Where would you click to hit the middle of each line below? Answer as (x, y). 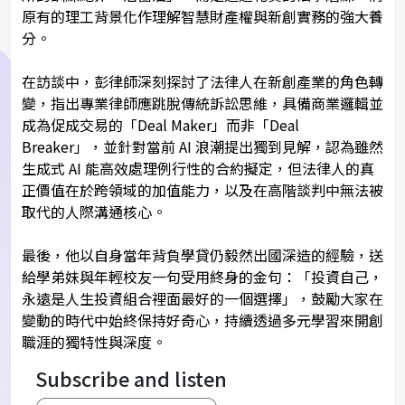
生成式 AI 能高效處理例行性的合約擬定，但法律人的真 (198, 168)
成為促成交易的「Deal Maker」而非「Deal (160, 124)
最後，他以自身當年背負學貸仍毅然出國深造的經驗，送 (202, 254)
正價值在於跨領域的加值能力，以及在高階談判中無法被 (202, 189)
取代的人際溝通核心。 (94, 211)
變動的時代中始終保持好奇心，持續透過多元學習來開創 (202, 320)
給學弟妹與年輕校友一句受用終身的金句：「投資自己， (202, 276)
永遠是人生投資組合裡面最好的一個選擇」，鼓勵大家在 (202, 298)
